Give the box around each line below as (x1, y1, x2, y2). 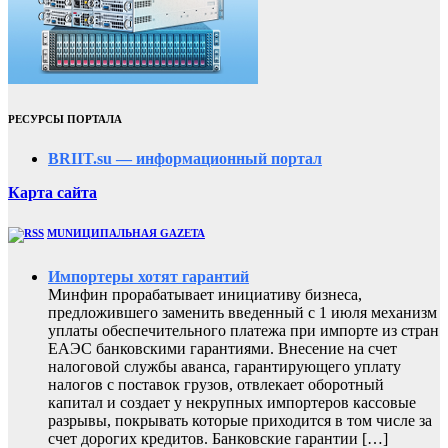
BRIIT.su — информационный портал (48, 150, 322, 168)
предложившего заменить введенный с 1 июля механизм (48, 304, 437, 322)
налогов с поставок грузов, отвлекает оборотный (48, 376, 384, 394)
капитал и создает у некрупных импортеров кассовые (48, 394, 416, 412)
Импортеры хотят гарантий (48, 268, 249, 286)
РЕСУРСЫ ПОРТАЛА (8, 113, 122, 126)
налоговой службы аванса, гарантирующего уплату (48, 358, 401, 376)
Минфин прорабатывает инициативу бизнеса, (48, 286, 362, 304)
